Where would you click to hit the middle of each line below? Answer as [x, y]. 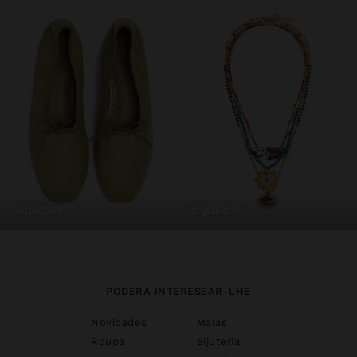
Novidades [119, 322]
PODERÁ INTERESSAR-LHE [178, 291]
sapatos [42, 209]
